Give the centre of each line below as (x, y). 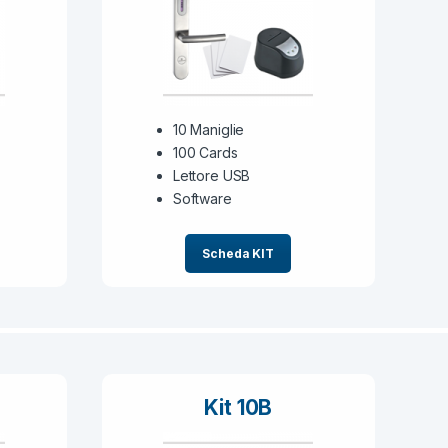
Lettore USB (211, 175)
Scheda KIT (238, 254)
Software (202, 198)
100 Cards (205, 152)
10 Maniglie (208, 129)
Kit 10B (238, 407)
